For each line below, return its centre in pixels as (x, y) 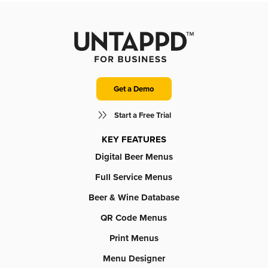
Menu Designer (134, 258)
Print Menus (134, 238)
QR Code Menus (134, 217)
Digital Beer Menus (134, 156)
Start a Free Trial (143, 115)
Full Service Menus (134, 177)
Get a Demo (134, 89)
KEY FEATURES (134, 139)
